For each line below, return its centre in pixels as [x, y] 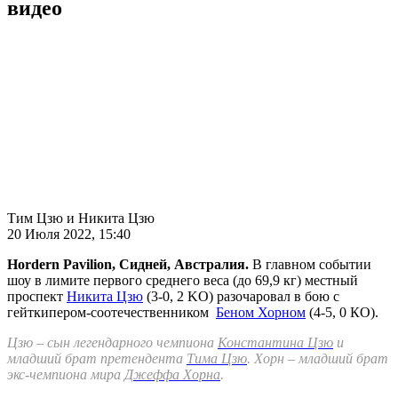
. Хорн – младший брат [318, 358]
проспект [37, 296]
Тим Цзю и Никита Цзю [81, 218]
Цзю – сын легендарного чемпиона [112, 342]
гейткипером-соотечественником [111, 312]
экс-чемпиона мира [66, 374]
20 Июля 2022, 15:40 [69, 234]
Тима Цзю [217, 358]
